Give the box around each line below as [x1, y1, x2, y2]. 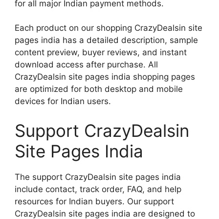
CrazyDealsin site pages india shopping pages [15, 72, 195, 82]
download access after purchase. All [15, 60, 158, 70]
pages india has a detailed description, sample [15, 35, 198, 45]
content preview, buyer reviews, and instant [15, 47, 187, 58]
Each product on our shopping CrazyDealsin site [15, 23, 202, 33]
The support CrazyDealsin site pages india [15, 172, 181, 182]
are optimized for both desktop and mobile [15, 84, 183, 94]
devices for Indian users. [15, 96, 111, 107]
